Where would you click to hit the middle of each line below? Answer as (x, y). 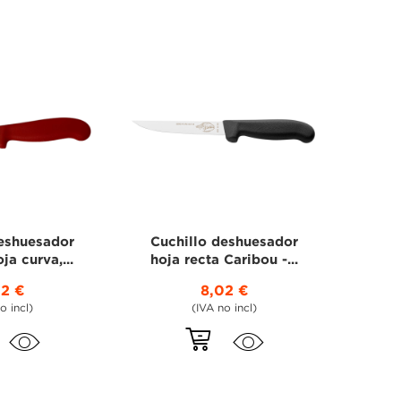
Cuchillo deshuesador (225, 242)
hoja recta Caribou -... (225, 260)
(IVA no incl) (225, 308)
